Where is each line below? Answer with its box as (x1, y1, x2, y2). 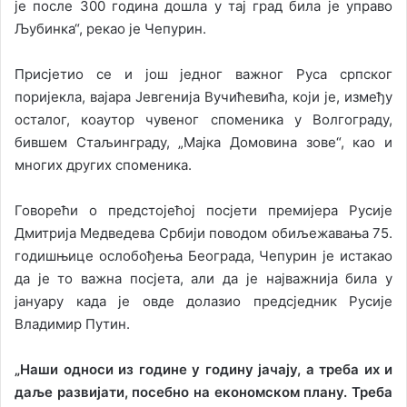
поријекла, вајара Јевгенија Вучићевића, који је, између (15, 88, 392, 106)
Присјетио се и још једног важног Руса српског (15, 65, 392, 84)
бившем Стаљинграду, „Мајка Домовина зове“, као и (15, 134, 392, 152)
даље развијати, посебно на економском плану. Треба (15, 383, 392, 402)
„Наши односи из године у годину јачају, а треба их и (15, 361, 392, 379)
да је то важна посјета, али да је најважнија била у (15, 270, 392, 288)
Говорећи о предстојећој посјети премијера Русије (15, 202, 392, 220)
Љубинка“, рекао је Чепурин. (15, 20, 206, 38)
